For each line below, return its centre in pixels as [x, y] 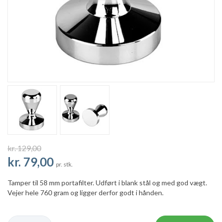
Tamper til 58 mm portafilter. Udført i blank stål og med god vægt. [107, 183]
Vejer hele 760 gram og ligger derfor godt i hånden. [85, 193]
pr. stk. [64, 164]
